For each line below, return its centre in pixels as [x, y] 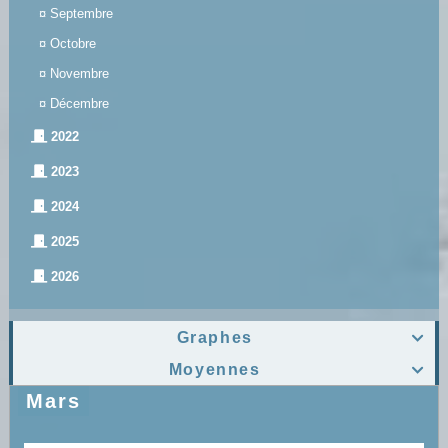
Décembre [79, 104]
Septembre [81, 14]
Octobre [72, 44]
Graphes [214, 338]
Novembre [79, 74]
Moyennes [214, 370]
